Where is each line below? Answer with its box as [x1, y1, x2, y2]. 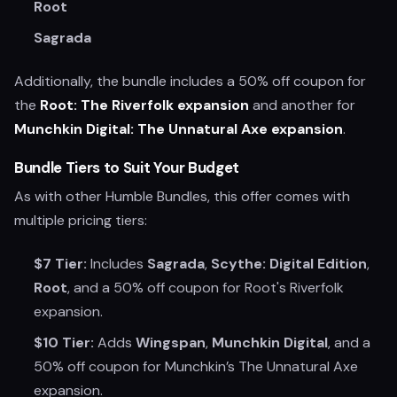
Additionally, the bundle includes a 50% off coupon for [14, 72, 366, 90]
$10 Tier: [34, 333, 94, 352]
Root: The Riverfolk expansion [40, 96, 249, 114]
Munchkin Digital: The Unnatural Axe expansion [14, 120, 343, 138]
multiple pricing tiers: [14, 211, 147, 230]
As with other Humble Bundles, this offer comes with [14, 187, 350, 206]
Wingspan [136, 333, 206, 352]
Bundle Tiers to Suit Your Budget [14, 158, 240, 177]
